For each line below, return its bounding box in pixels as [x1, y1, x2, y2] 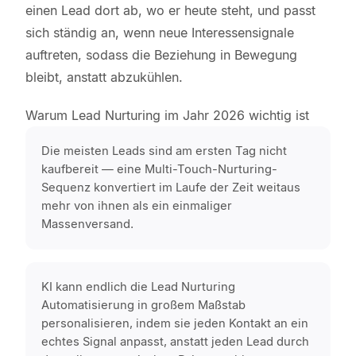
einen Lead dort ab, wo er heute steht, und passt [25, 2, 315, 18]
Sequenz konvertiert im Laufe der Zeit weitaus [41, 180, 300, 195]
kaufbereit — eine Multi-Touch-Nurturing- [41, 162, 277, 176]
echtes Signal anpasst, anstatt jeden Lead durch [41, 335, 309, 349]
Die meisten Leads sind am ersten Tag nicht [41, 144, 287, 158]
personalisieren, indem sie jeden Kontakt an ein [41, 316, 308, 331]
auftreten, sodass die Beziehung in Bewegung [25, 47, 297, 63]
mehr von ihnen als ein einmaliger [41, 199, 232, 213]
